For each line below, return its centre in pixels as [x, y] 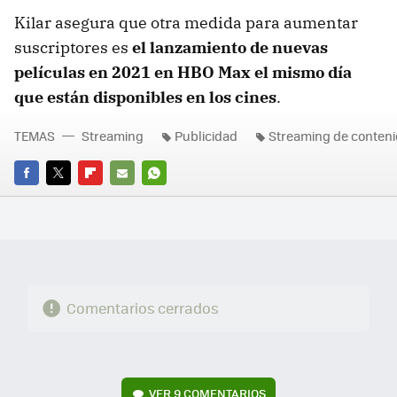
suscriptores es [73, 48]
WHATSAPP [174, 198]
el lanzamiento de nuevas [230, 48]
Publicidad [206, 136]
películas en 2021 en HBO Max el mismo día [183, 73]
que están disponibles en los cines [145, 97]
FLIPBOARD [110, 198]
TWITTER [70, 198]
